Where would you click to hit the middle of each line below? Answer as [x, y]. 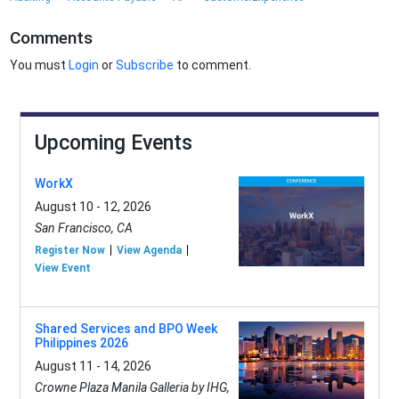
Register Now [69, 251]
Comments [52, 38]
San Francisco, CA [83, 228]
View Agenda [149, 251]
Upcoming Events [113, 143]
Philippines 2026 [81, 343]
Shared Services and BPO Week [126, 329]
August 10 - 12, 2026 [93, 207]
